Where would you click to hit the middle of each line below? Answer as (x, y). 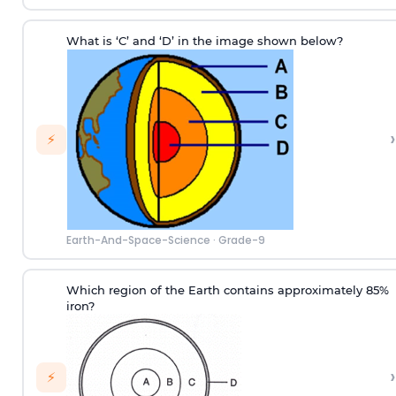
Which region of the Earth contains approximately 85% (227, 289)
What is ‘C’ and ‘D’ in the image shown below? (204, 40)
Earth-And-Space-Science (138, 240)
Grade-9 (241, 240)
